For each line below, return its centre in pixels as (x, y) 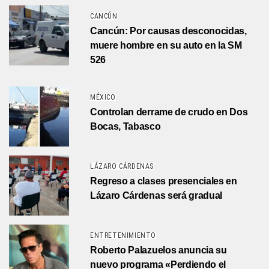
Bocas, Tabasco (125, 127)
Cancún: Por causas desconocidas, (168, 31)
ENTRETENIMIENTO (123, 236)
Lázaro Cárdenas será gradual (156, 196)
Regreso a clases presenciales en (164, 181)
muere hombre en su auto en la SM (166, 46)
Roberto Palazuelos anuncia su (159, 250)
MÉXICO (103, 98)
